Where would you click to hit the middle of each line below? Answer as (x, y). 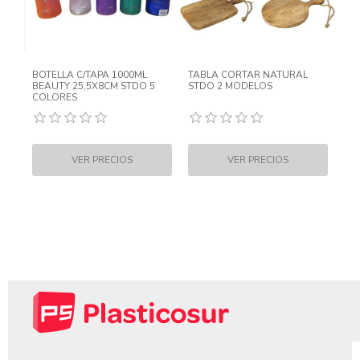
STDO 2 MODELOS (230, 86)
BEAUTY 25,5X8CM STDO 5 (94, 86)
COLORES (55, 97)
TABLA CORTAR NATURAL (248, 75)
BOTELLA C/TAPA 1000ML (90, 75)
